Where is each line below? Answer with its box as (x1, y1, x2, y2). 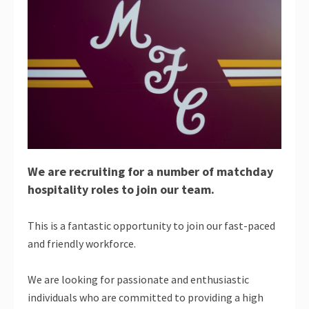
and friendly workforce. (28, 236, 136, 250)
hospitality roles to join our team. (28, 181, 215, 197)
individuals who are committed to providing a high (28, 290, 263, 304)
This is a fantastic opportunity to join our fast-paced (28, 218, 275, 232)
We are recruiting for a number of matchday (28, 163, 273, 179)
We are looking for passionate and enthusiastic (28, 272, 249, 286)
